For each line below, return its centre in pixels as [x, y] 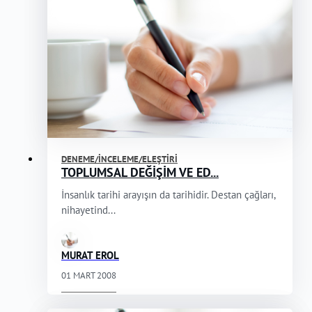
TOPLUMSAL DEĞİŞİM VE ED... [140, 173]
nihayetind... [88, 210]
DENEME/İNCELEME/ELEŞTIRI [119, 159]
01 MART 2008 [89, 276]
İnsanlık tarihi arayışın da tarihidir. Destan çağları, [168, 195]
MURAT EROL [90, 256]
